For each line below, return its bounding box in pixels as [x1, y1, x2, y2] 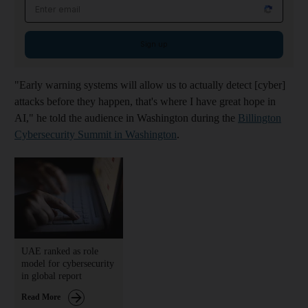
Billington [238, 111, 281, 124]
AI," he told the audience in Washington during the [14, 111, 238, 124]
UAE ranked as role [21, 245, 98, 256]
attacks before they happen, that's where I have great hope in [14, 95, 276, 107]
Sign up [140, 39, 168, 49]
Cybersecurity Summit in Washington [14, 128, 177, 140]
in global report [21, 270, 82, 281]
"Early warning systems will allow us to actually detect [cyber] [14, 78, 285, 91]
